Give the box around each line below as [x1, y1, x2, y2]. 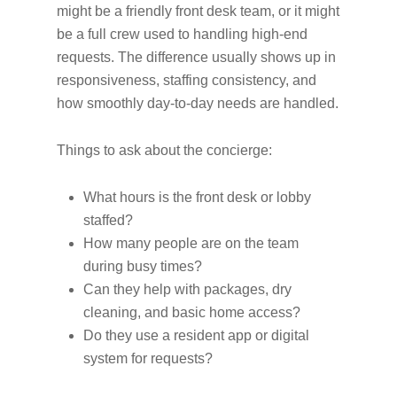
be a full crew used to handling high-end [57, 27, 307, 42]
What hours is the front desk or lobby [83, 190, 311, 205]
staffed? [83, 213, 140, 228]
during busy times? [83, 259, 209, 274]
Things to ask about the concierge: [57, 143, 272, 158]
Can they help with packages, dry [83, 282, 292, 297]
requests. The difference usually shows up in [57, 50, 336, 65]
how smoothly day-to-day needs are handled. [57, 96, 339, 111]
